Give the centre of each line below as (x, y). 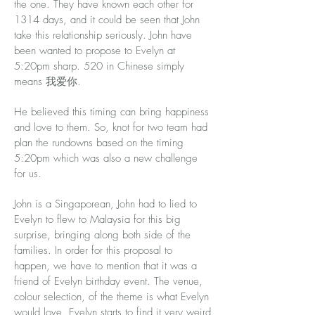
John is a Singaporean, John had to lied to (105, 204)
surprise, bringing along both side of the (102, 235)
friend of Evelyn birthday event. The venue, (108, 281)
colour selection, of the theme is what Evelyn (111, 297)
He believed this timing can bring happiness (111, 112)
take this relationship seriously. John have (103, 35)
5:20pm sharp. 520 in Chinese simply (99, 66)
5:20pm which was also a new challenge (106, 158)
